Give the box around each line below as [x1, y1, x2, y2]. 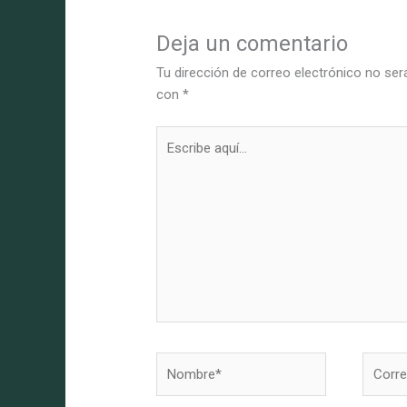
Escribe [155, 127, 200, 144]
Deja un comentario [156, 31, 349, 57]
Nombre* [155, 353, 211, 371]
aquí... [155, 149, 189, 166]
